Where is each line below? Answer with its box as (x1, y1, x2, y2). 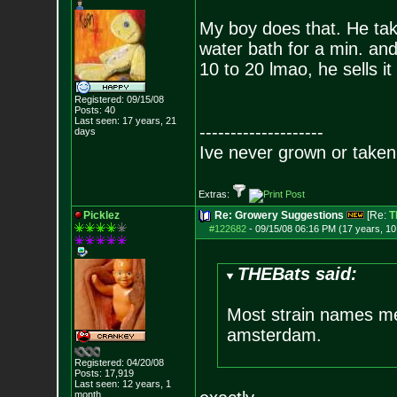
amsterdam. (226, 325, 322, 345)
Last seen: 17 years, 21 (74, 115, 176, 126)
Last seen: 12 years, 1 (74, 378, 171, 389)
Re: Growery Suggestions (214, 209, 344, 222)
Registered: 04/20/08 (74, 357, 164, 368)
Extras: (198, 189, 232, 199)
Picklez (82, 209, 120, 222)
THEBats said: (237, 264, 358, 284)
